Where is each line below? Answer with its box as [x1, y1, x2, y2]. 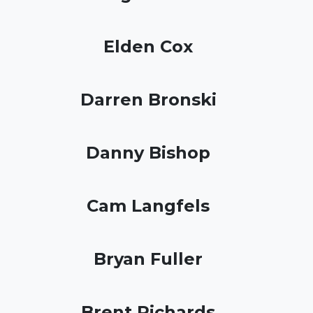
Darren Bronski [80, 89, 217, 110]
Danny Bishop [86, 143, 210, 163]
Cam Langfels [87, 196, 210, 216]
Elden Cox [103, 36, 193, 57]
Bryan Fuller [94, 249, 203, 269]
